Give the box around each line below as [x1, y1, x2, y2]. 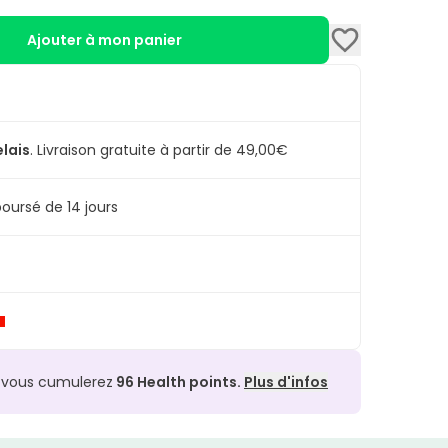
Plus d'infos [244, 372, 328, 393]
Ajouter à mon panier [27, 30, 182, 51]
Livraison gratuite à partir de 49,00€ [37, 140, 288, 161]
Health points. [134, 372, 244, 393]
